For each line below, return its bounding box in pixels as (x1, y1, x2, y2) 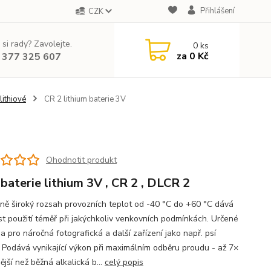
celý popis (104, 256, 143, 268)
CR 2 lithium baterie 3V (42, 94, 126, 105)
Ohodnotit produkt (45, 154, 117, 166)
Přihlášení (200, 5, 235, 16)
